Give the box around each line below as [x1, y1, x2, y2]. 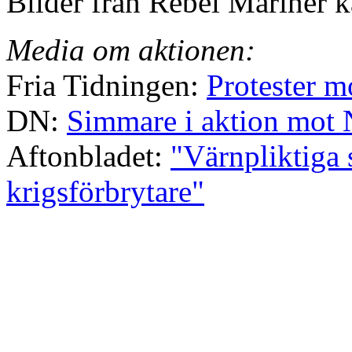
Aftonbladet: [6, 139, 170, 174]
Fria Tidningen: [6, 68, 207, 103]
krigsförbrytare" [6, 174, 204, 209]
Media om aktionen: [6, 33, 255, 68]
